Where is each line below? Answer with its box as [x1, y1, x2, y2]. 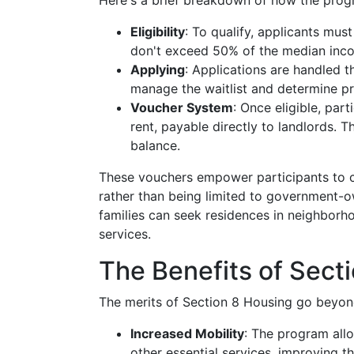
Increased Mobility [130, 326, 244, 341]
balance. [130, 137, 180, 153]
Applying [130, 62, 185, 77]
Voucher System [130, 100, 233, 115]
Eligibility [130, 24, 185, 40]
